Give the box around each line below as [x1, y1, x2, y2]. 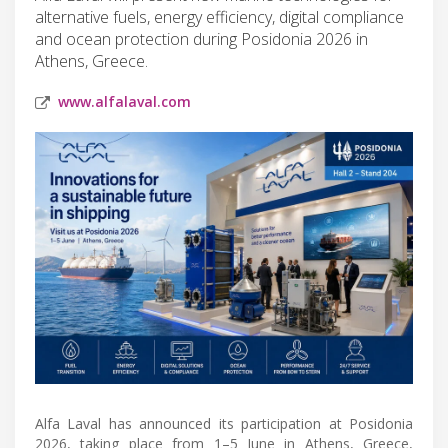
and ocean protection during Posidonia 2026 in [35, 27, 368, 50]
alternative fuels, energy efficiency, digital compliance [35, 5, 404, 28]
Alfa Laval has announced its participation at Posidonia [35, 413, 413, 433]
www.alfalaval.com [58, 91, 191, 111]
